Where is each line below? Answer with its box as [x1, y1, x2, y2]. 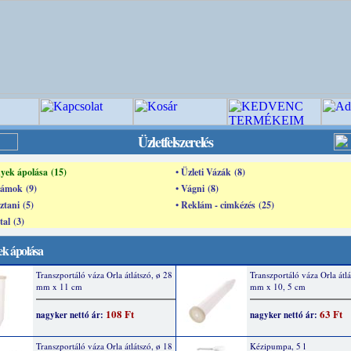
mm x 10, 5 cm [250, 280, 306, 292]
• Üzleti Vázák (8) [175, 165, 245, 179]
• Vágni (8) [175, 182, 219, 195]
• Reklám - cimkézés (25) [175, 198, 274, 212]
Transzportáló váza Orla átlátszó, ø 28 [36, 269, 172, 280]
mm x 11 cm [36, 280, 82, 292]
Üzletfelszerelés [138, 132, 213, 152]
